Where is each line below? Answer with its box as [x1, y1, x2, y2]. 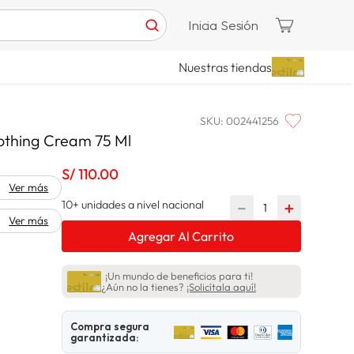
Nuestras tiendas [178, 58, 272, 75]
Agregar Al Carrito [128, 228, 235, 244]
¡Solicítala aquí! [186, 281, 257, 294]
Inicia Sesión [188, 16, 258, 33]
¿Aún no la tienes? [101, 281, 185, 294]
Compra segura [70, 320, 150, 333]
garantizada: [70, 331, 140, 345]
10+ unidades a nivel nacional [62, 198, 205, 213]
